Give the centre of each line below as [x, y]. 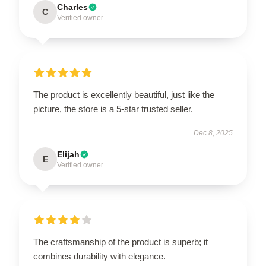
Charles [72, 7]
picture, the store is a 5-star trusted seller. [113, 109]
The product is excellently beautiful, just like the [124, 94]
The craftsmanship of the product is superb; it [121, 242]
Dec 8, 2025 [213, 133]
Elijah [68, 154]
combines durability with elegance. [99, 256]
